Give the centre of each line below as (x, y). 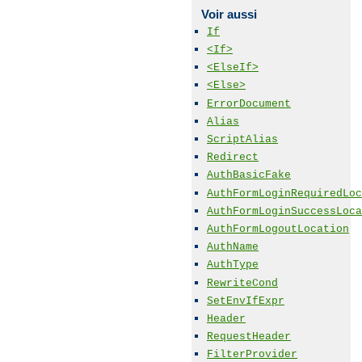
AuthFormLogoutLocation (278, 229)
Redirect (233, 158)
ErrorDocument (249, 103)
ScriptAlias (242, 139)
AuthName (233, 247)
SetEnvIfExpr (246, 301)
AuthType (233, 265)
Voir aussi (229, 14)
